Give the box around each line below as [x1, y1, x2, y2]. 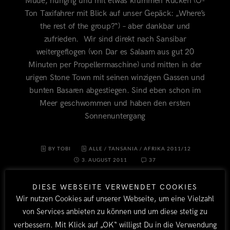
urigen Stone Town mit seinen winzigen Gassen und [25, 73, 205, 83]
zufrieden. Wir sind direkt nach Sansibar [44, 34, 186, 45]
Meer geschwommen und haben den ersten [40, 99, 190, 109]
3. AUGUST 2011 [82, 157, 127, 163]
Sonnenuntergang [84, 111, 146, 122]
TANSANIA [108, 145, 139, 152]
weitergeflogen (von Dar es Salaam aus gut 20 [36, 47, 194, 57]
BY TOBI [48, 145, 73, 152]
